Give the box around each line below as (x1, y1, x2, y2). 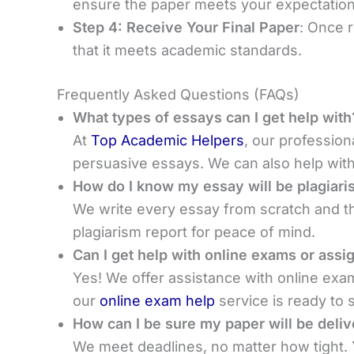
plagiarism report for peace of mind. (73, 223, 315, 240)
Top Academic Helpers (91, 131, 244, 149)
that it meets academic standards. (73, 41, 302, 58)
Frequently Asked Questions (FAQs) (57, 85, 299, 103)
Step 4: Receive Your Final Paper (73, 18, 299, 36)
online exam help (100, 292, 215, 309)
